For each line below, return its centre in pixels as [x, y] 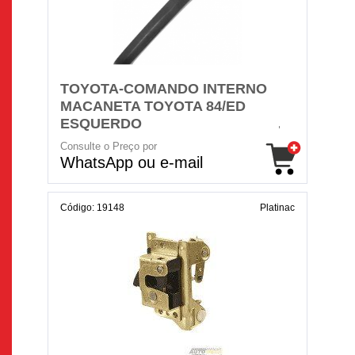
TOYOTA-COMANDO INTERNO [164, 89]
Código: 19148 [92, 208]
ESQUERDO [101, 124]
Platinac [277, 208]
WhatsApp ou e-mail [132, 162]
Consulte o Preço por [109, 146]
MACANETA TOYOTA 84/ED [153, 106]
